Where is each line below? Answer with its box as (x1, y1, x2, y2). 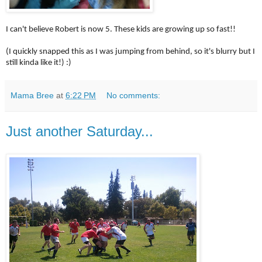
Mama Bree (11, 91, 54, 101)
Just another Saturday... (6, 123, 153, 140)
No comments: (106, 91, 161, 101)
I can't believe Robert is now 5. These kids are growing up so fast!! (6, 25, 236, 35)
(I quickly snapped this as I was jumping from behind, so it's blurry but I (6, 47, 255, 57)
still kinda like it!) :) (6, 58, 71, 68)
